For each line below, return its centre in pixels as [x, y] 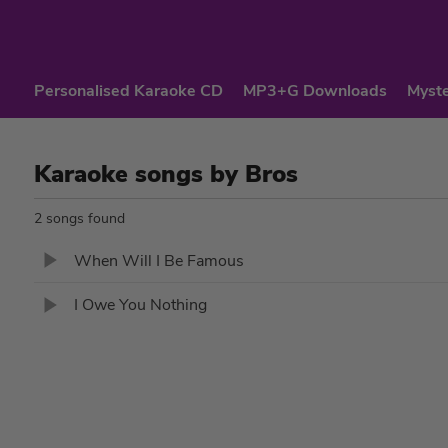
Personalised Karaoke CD [128, 91]
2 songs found [79, 218]
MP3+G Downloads [314, 91]
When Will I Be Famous [158, 260]
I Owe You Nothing [140, 305]
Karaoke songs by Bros [165, 174]
